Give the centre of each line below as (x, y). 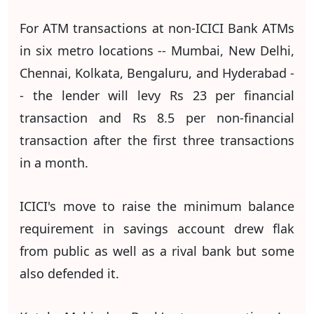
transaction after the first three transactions (157, 140)
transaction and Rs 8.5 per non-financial (157, 118)
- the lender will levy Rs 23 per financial (157, 95)
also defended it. (69, 273)
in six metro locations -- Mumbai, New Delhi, (157, 50)
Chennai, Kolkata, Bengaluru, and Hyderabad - (157, 73)
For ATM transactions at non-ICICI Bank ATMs (157, 28)
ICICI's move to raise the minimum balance (157, 206)
